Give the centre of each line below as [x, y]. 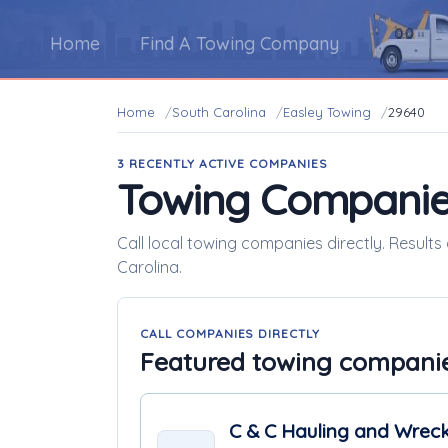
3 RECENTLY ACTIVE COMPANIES [222, 163]
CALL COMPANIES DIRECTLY [230, 333]
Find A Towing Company [239, 43]
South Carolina [219, 112]
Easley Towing [327, 112]
